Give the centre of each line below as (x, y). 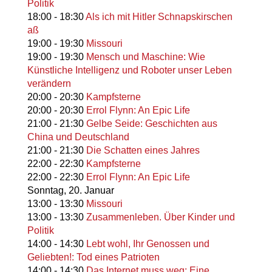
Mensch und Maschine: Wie (145, 57)
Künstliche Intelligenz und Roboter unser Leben (129, 70)
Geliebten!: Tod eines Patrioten (93, 257)
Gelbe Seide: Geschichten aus (151, 124)
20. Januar (91, 191)
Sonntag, (46, 191)
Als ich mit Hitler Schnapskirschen (159, 17)
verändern (49, 84)
